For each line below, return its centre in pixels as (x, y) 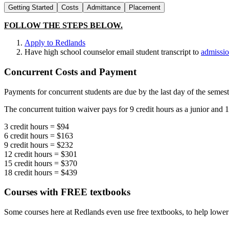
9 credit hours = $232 (39, 145)
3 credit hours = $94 (37, 126)
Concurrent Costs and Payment (70, 72)
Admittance (104, 8)
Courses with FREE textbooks (67, 192)
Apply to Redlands (55, 43)
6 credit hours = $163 (39, 135)
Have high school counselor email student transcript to (113, 52)
